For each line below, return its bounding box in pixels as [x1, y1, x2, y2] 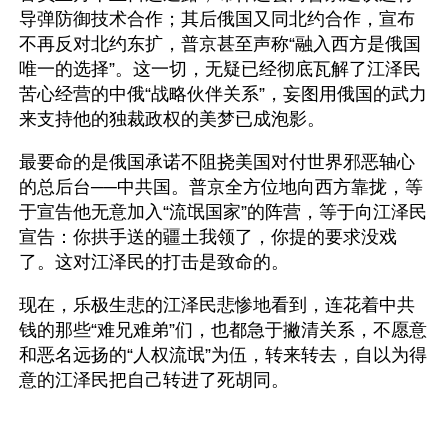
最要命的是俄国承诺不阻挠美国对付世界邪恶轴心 [19, 152, 415, 172]
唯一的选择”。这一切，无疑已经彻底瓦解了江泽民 [19, 59, 421, 79]
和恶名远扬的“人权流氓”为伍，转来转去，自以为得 [19, 345, 427, 365]
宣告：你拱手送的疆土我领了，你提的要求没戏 [19, 227, 397, 247]
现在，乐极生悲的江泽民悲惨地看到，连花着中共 [19, 295, 415, 315]
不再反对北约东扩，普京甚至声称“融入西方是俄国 [19, 34, 421, 54]
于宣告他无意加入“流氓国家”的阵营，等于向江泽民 [19, 202, 427, 222]
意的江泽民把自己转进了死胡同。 [19, 370, 289, 390]
